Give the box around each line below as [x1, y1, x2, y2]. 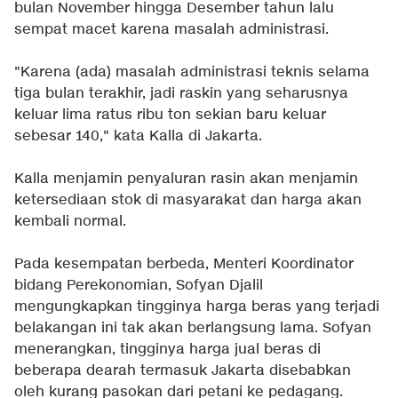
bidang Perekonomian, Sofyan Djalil [14, 276, 263, 296]
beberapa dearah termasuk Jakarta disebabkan [14, 362, 351, 381]
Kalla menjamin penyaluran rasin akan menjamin [14, 170, 358, 189]
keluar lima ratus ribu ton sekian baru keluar [14, 106, 326, 125]
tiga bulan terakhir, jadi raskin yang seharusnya [14, 84, 348, 104]
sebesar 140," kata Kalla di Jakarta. [14, 127, 262, 147]
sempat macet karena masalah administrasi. [14, 20, 329, 40]
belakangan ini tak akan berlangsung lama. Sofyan [14, 319, 371, 338]
